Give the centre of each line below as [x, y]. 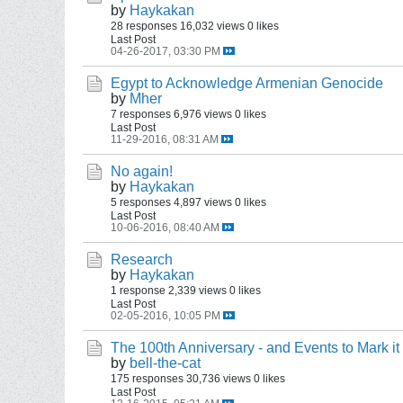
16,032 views [212, 26]
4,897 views [203, 202]
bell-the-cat [165, 363]
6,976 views [203, 114]
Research [142, 260]
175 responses [147, 378]
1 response [138, 290]
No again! [142, 171]
